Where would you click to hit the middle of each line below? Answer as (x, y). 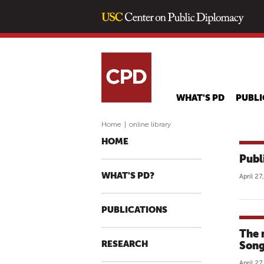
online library (150, 124)
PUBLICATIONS (134, 210)
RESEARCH (125, 244)
